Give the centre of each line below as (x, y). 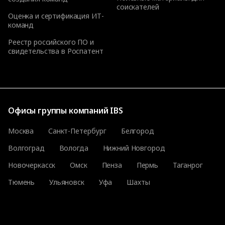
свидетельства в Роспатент (56, 51)
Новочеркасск (32, 165)
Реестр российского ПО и (51, 42)
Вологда (74, 148)
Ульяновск (67, 182)
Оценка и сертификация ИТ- (56, 16)
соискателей (138, 7)
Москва (21, 131)
